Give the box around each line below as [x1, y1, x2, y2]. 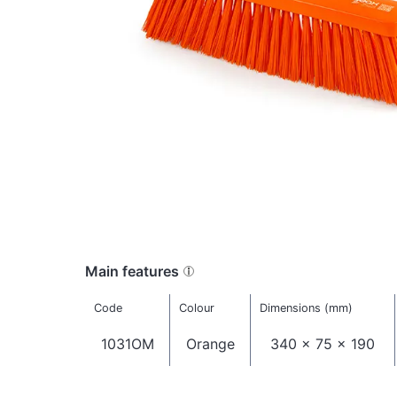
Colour [178, 301, 214, 315]
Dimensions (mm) [259, 301, 353, 315]
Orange [185, 335, 235, 354]
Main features [85, 261, 179, 280]
